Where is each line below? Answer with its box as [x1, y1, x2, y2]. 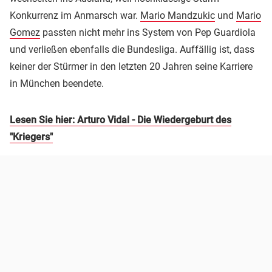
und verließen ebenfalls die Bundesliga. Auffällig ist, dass [10, 44, 254, 56]
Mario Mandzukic [140, 10, 215, 22]
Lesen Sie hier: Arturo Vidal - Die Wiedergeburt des [10, 114, 231, 126]
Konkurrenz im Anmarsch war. [10, 10, 140, 22]
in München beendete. [10, 78, 104, 90]
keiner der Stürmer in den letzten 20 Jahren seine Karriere [10, 61, 253, 73]
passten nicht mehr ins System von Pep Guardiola [40, 27, 256, 39]
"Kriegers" [10, 131, 53, 143]
